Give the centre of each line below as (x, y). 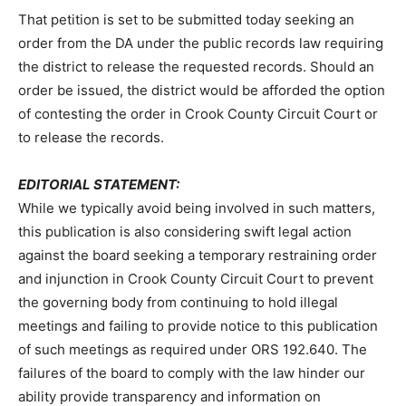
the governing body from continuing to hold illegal (178, 302)
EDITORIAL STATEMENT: (99, 184)
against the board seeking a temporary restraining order (198, 255)
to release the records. (91, 137)
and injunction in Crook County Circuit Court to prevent (196, 278)
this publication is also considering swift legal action (185, 231)
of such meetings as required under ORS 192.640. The (193, 349)
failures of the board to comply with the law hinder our (192, 372)
